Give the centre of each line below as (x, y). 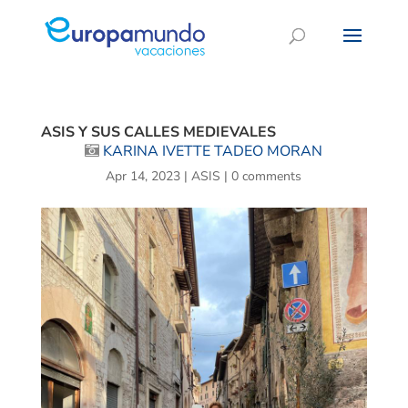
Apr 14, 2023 (143, 176)
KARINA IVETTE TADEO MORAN (213, 151)
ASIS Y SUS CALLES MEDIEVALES (158, 132)
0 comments (267, 176)
